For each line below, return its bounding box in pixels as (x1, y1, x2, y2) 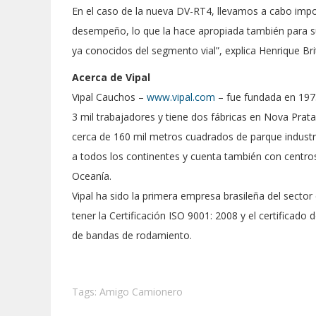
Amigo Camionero (99, 285, 183, 299)
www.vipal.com (147, 90, 215, 104)
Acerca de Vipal (72, 71, 150, 85)
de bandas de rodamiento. (72, 229, 192, 243)
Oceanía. (72, 169, 111, 183)
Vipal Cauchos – (72, 90, 147, 104)
